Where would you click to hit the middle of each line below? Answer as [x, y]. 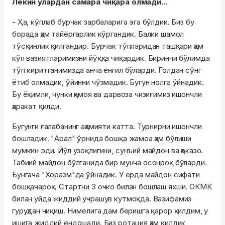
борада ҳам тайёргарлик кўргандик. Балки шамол [98, 34]
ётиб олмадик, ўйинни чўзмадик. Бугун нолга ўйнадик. [108, 82]
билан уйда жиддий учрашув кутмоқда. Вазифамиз [102, 199]
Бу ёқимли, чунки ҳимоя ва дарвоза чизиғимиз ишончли [107, 94]
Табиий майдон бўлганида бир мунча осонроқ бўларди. [109, 162]
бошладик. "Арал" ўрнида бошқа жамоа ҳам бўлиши [102, 138]
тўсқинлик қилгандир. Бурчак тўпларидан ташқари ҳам [108, 46]
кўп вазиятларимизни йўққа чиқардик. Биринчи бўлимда [111, 58]
